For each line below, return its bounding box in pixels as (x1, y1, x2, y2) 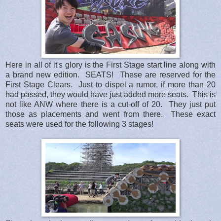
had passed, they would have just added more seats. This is (5, 90, 216, 99)
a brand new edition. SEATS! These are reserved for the (5, 70, 216, 79)
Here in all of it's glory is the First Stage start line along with (5, 60, 216, 69)
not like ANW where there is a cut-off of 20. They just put (5, 100, 216, 109)
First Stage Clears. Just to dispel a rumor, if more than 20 (5, 80, 216, 89)
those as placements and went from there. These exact (5, 110, 216, 118)
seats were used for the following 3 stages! (5, 119, 153, 128)
